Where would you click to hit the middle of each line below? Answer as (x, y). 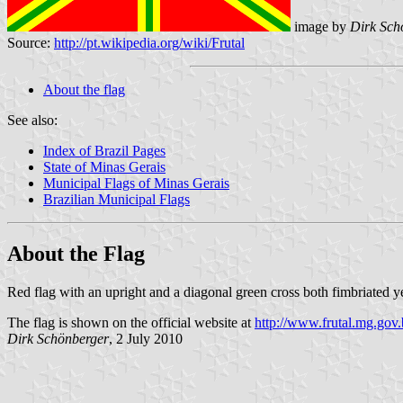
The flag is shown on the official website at (131, 322)
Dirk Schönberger (58, 338)
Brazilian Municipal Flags (116, 199)
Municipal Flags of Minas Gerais (136, 183)
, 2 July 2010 (146, 338)
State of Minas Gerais (104, 166)
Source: (31, 42)
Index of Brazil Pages (104, 150)
